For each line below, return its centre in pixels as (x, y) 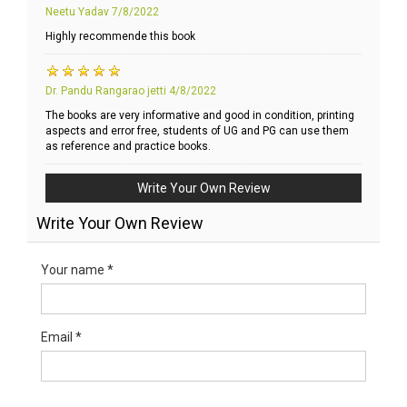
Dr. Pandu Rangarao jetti (106, 91)
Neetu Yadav (79, 12)
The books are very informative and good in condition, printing (200, 116)
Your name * (77, 270)
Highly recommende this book (120, 37)
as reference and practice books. (128, 147)
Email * (61, 338)
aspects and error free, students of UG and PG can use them (197, 131)
